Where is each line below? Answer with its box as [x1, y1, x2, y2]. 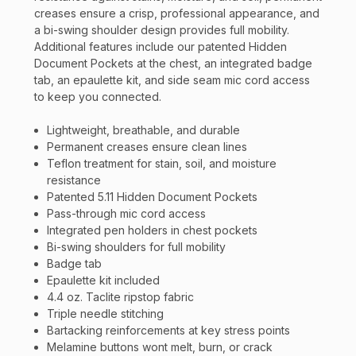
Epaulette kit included [47, 273, 161, 288]
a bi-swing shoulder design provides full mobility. [34, 23, 289, 37]
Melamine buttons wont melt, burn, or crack [47, 340, 273, 354]
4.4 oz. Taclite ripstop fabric [47, 290, 195, 304]
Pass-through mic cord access [47, 207, 207, 221]
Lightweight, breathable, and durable [47, 123, 241, 137]
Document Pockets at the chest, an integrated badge [34, 56, 312, 71]
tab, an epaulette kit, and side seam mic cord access [34, 73, 310, 87]
